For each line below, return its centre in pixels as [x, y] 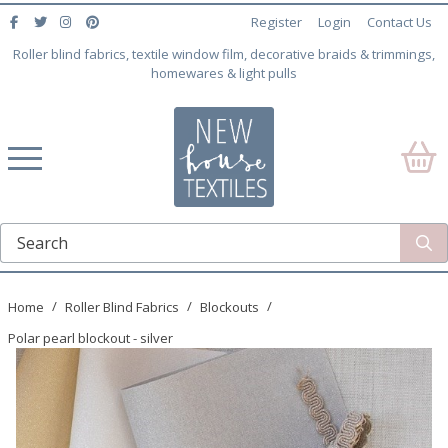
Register [276, 22]
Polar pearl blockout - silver [90, 338]
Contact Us [399, 22]
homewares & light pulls [224, 73]
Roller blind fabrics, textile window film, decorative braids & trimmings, [224, 54]
